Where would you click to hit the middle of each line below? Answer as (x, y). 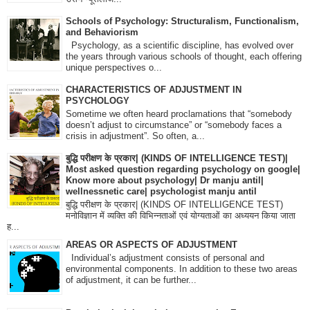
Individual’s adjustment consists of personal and (165, 257)
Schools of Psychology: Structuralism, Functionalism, (182, 21)
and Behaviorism (102, 33)
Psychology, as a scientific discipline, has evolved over (180, 45)
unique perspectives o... (114, 67)
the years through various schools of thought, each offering (184, 56)
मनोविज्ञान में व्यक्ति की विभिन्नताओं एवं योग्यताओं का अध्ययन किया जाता (181, 215)
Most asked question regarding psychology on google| (183, 170)
